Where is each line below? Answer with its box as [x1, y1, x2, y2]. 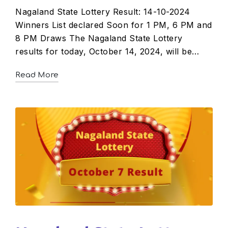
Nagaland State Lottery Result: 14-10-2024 [15, 6, 190, 17]
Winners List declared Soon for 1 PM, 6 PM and [15, 19, 212, 30]
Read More [20, 70, 59, 79]
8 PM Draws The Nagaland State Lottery [15, 33, 183, 43]
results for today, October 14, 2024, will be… [15, 46, 199, 56]
